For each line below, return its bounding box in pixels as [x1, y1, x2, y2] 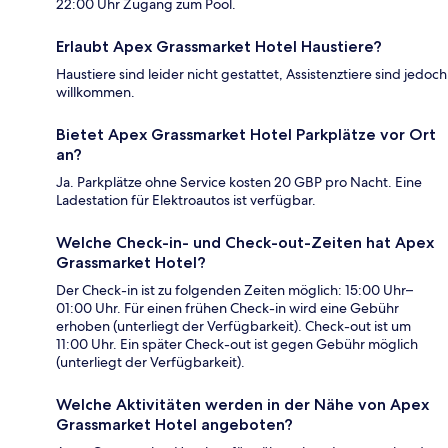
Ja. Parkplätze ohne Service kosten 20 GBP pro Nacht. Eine [56, 173, 422, 192]
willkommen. [56, 83, 135, 102]
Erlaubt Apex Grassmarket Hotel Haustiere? [56, 37, 382, 57]
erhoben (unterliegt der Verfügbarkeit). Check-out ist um [56, 317, 411, 336]
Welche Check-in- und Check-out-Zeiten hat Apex [56, 233, 434, 253]
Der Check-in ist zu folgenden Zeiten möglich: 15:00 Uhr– [56, 281, 413, 300]
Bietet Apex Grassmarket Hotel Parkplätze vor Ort [56, 125, 436, 145]
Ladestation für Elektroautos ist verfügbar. [56, 191, 316, 210]
